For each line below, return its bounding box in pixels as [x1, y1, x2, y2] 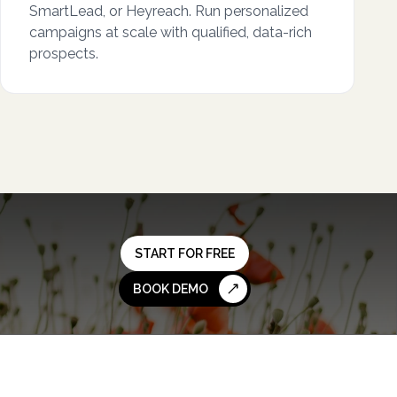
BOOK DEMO [132, 282, 208, 296]
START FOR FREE [134, 246, 235, 261]
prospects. [29, 45, 98, 62]
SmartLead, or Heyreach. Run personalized [29, 3, 308, 19]
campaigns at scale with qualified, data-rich [29, 24, 312, 41]
